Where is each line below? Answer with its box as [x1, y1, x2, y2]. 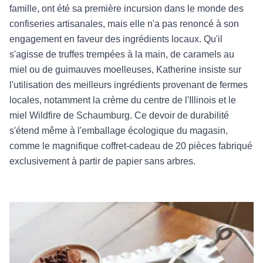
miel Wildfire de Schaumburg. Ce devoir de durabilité [9, 110, 229, 121]
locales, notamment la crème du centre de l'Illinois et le [9, 95, 236, 106]
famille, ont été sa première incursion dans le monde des [9, 4, 244, 14]
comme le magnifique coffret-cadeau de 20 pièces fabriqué [9, 141, 252, 151]
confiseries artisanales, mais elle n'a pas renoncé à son [9, 19, 239, 29]
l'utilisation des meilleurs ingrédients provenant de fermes [9, 80, 248, 90]
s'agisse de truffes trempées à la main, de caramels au [9, 49, 234, 60]
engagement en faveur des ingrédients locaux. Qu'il [9, 34, 222, 45]
